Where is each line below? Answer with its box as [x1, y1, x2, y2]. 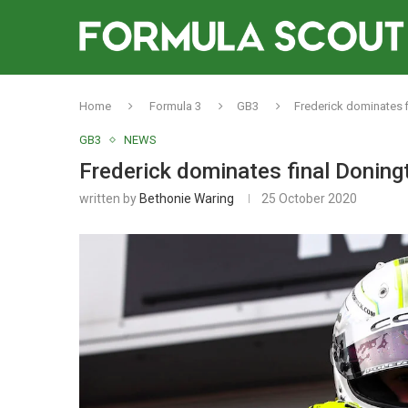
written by [79, 191, 139, 206]
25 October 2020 [261, 191, 357, 206]
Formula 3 [149, 99, 201, 113]
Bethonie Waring [139, 191, 234, 206]
